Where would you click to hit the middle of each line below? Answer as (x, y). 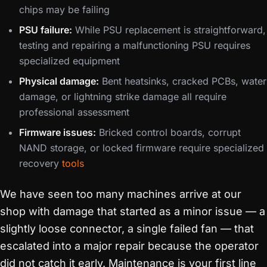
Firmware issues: (58, 132)
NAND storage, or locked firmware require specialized (142, 148)
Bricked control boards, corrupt (168, 132)
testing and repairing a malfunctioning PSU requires (135, 45)
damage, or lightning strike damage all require (123, 97)
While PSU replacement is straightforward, (169, 30)
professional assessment (74, 112)
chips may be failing (64, 10)
